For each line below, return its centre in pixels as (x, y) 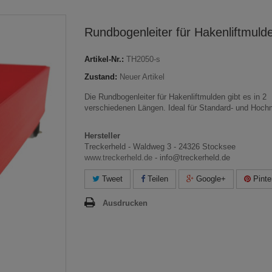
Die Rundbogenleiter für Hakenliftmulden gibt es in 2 (175, 97)
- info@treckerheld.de (191, 158)
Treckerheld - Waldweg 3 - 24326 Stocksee (160, 147)
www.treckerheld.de (118, 158)
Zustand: (101, 77)
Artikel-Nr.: (104, 59)
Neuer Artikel (142, 77)
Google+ (210, 179)
